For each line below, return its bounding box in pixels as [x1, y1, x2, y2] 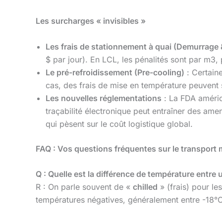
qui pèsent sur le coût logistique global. [46, 118, 193, 129]
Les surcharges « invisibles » [36, 16, 146, 26]
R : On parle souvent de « [36, 182, 133, 192]
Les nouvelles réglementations [46, 93, 162, 103]
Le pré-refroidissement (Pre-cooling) [46, 67, 184, 77]
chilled [133, 182, 158, 192]
